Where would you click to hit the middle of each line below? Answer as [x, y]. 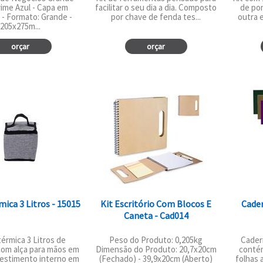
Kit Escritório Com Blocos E [156, 204]
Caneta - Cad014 [156, 216]
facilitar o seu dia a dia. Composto [156, 7]
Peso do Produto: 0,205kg [156, 240]
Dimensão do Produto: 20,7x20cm [156, 249]
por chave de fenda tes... [156, 16]
